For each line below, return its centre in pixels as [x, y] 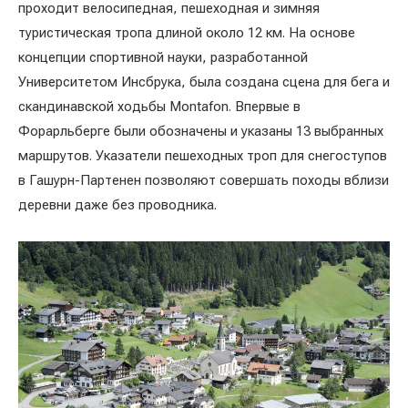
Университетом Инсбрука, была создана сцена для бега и [204, 82]
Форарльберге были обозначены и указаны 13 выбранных [201, 132]
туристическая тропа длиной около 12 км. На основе [187, 33]
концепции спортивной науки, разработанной [163, 58]
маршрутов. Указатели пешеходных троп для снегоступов [203, 156]
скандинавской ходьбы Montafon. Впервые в [159, 107]
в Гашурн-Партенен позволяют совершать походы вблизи [204, 181]
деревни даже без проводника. [117, 205]
